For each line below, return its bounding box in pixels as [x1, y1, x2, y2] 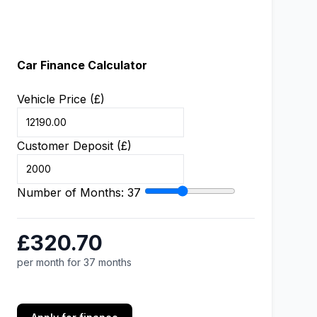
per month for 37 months [17, 256, 132, 268]
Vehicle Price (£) [17, 92, 105, 106]
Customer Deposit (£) [17, 139, 132, 153]
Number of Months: [17, 185, 127, 200]
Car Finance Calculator [17, 58, 147, 72]
